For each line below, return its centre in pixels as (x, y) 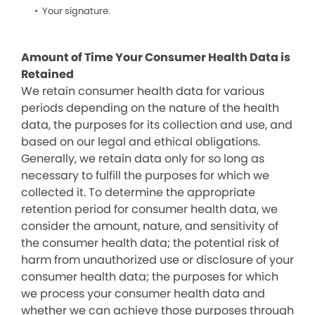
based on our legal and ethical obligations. (141, 142)
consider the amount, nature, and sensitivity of (150, 226)
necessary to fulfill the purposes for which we (145, 175)
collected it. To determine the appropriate (138, 192)
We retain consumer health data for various (143, 91)
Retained (47, 74)
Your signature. (76, 11)
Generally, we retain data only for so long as (143, 159)
